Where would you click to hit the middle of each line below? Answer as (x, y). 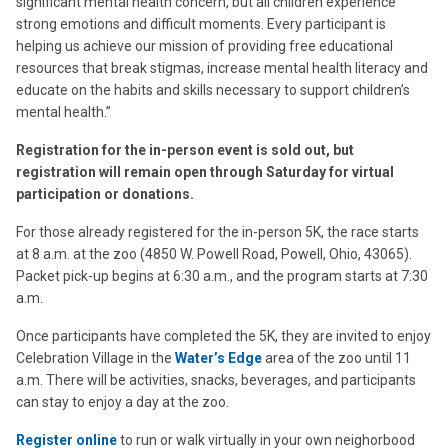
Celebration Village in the (95, 358)
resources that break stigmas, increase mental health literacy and (222, 68)
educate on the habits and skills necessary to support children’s (213, 90)
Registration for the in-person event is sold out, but (185, 150)
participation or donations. (105, 194)
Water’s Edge (218, 358)
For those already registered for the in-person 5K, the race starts (217, 232)
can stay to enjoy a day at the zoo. (122, 402)
